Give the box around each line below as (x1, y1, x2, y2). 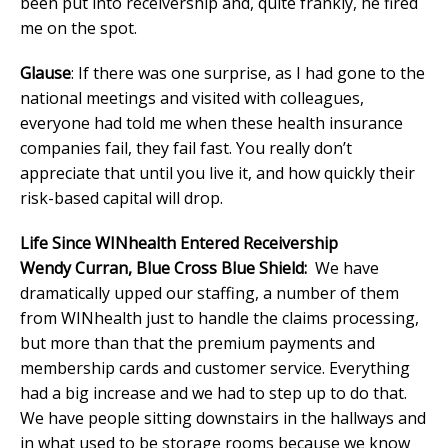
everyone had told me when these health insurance (20, 111, 403, 134)
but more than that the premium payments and (20, 331, 375, 354)
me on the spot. (20, 16, 137, 39)
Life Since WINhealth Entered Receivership (20, 231, 338, 254)
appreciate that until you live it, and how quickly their (20, 161, 415, 184)
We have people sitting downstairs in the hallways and (20, 406, 426, 429)
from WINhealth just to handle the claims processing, (20, 306, 419, 329)
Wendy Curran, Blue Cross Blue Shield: (20, 256, 311, 279)
